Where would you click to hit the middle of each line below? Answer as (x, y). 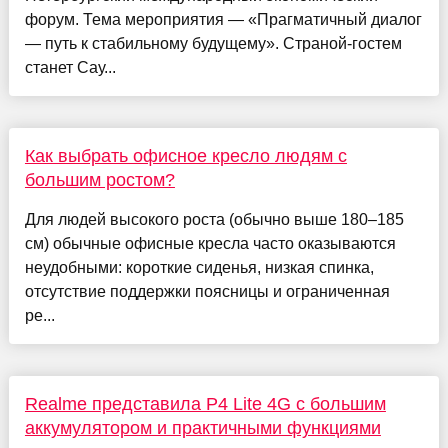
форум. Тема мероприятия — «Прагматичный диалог (223, 20)
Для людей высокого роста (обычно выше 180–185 (214, 220)
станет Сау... (70, 68)
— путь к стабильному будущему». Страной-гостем (213, 44)
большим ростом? (99, 180)
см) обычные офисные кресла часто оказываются (210, 244)
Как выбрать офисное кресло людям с (185, 156)
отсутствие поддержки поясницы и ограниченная (207, 292)
